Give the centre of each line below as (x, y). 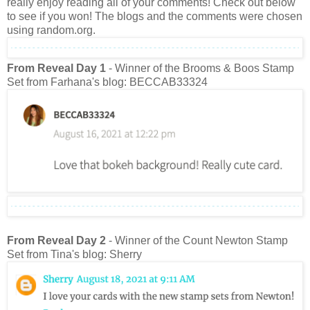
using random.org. (51, 30)
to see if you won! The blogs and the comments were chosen (155, 16)
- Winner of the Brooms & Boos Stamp (201, 69)
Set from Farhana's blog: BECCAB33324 (107, 82)
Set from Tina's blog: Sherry (74, 255)
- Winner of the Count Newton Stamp (197, 241)
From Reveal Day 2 (56, 241)
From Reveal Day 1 (58, 69)
